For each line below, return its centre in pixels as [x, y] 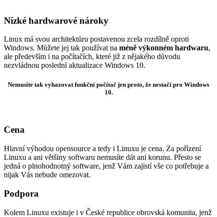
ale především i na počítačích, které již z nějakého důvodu [92, 57]
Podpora [21, 193]
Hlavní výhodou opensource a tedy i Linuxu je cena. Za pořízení [102, 149]
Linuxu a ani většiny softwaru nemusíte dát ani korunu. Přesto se [102, 157]
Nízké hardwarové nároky [56, 20]
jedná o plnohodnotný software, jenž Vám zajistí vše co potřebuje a [106, 166]
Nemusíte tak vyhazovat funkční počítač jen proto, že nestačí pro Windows [108, 84]
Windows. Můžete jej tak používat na [62, 48]
